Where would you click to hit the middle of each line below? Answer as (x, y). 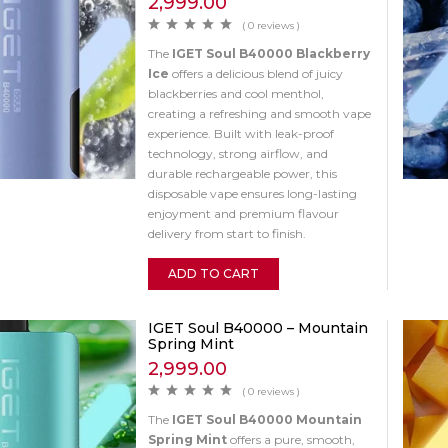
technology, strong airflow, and (237, 153)
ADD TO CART (213, 273)
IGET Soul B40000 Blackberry (270, 53)
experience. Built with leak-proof (240, 133)
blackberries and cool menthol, (235, 93)
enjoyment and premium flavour (243, 213)
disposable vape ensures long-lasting (252, 193)
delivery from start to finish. (226, 233)
